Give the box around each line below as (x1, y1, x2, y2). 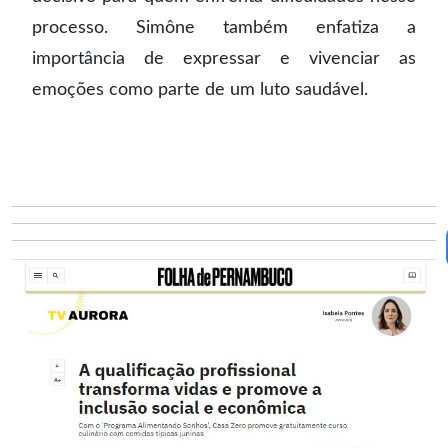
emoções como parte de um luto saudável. (32, 81, 368, 98)
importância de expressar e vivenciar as (32, 50, 416, 67)
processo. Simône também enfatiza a (32, 19, 416, 36)
